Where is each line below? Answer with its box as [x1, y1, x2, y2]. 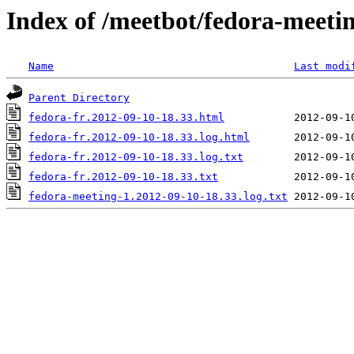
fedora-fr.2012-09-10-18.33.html [28, 111, 224, 124]
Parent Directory [28, 92, 130, 104]
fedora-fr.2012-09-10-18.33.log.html [28, 131, 250, 144]
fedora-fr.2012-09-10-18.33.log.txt [28, 151, 243, 164]
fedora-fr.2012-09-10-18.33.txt [28, 171, 218, 183]
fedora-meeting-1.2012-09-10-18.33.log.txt [28, 190, 288, 203]
